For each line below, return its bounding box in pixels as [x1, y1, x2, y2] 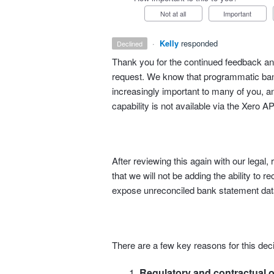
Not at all [165, 9, 187, 18]
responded [181, 37, 218, 49]
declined [122, 39, 143, 48]
